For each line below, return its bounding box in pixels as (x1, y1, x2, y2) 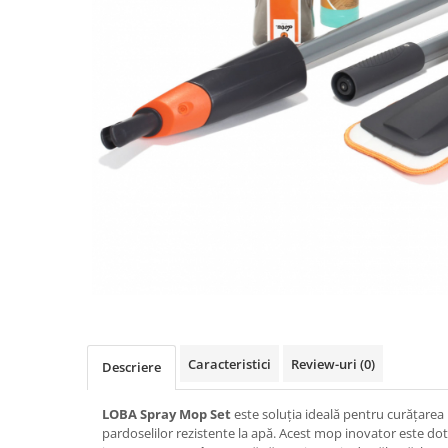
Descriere (102, 358, 161, 376)
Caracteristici (188, 355, 271, 373)
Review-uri (291, 355, 360, 373)
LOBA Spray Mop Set (102, 405, 231, 423)
